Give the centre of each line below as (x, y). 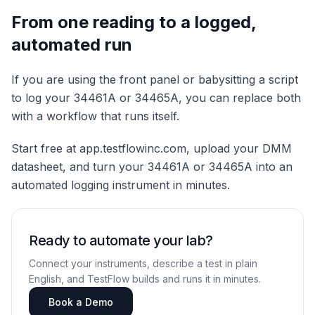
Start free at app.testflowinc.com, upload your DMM (152, 149)
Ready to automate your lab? (121, 241)
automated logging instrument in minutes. (121, 185)
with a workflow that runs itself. (95, 116)
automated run (72, 45)
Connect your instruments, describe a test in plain (143, 264)
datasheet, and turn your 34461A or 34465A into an (152, 167)
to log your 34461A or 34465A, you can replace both (156, 98)
